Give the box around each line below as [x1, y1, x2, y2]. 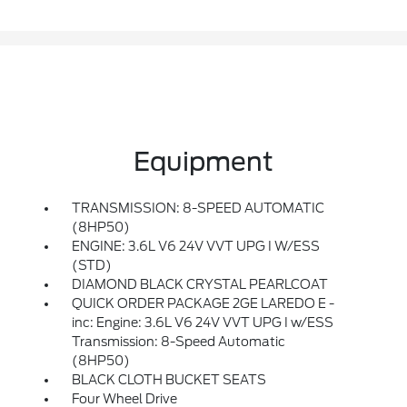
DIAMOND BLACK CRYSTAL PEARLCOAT [71, 277, 328, 293]
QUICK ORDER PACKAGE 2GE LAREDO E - [71, 296, 334, 312]
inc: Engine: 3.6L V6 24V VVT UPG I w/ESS [71, 315, 333, 331]
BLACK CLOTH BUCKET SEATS [71, 372, 266, 388]
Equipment [134, 146, 273, 178]
